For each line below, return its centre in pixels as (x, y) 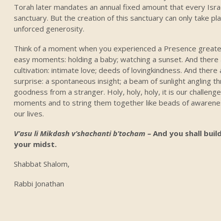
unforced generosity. (49, 28)
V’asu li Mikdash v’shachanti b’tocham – (84, 133)
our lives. (29, 113)
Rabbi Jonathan (39, 183)
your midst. (36, 144)
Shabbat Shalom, (42, 164)
